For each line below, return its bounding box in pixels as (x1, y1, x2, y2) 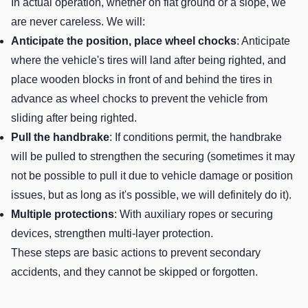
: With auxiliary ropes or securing (114, 208, 273, 221)
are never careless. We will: (11, 16, 145, 28)
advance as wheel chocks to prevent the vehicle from (11, 93, 267, 105)
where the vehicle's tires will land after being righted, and (11, 54, 286, 67)
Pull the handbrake (11, 131, 109, 144)
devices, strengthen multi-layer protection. (11, 228, 213, 240)
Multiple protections (11, 208, 114, 221)
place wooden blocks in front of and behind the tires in (11, 74, 272, 86)
